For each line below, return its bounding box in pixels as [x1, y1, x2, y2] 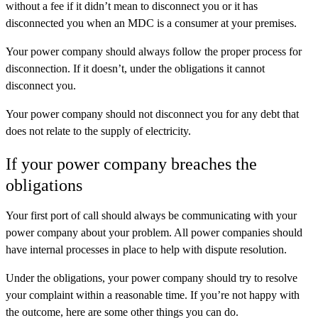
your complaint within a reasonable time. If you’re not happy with [6, 289, 300, 302]
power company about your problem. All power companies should [6, 226, 302, 239]
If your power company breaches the [6, 155, 257, 174]
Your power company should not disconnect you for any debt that [6, 107, 299, 120]
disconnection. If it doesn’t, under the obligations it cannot [6, 62, 265, 75]
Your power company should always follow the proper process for [6, 45, 302, 57]
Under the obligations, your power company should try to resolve [6, 272, 297, 285]
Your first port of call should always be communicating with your [6, 209, 297, 222]
